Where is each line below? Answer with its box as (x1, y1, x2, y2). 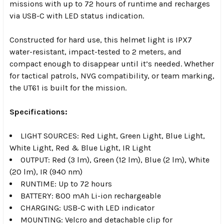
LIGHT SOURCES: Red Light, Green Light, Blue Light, (20, 131, 205, 141)
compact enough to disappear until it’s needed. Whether (9, 59, 214, 69)
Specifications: (9, 107, 67, 117)
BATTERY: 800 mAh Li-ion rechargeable (20, 191, 161, 201)
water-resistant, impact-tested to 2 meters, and (9, 47, 181, 57)
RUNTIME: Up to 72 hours (20, 179, 112, 189)
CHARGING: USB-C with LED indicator (20, 203, 154, 213)
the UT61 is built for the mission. (9, 83, 126, 93)
